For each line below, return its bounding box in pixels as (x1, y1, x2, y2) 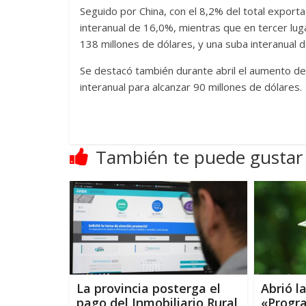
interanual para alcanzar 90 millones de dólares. (80, 80, 302, 94)
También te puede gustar (96, 145, 303, 169)
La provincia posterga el (76, 279, 221, 296)
